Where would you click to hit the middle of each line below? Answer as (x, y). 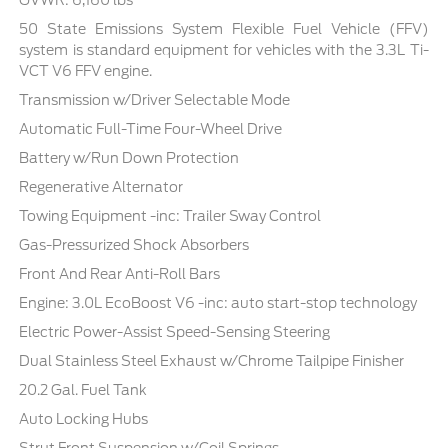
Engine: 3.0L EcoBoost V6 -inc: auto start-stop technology (218, 303)
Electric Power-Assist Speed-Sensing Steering (175, 332)
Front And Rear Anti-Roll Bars (120, 274)
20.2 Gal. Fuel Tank (83, 390)
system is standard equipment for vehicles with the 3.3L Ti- (224, 50)
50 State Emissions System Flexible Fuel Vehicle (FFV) (224, 29)
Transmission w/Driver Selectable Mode (155, 100)
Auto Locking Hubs (84, 419)
